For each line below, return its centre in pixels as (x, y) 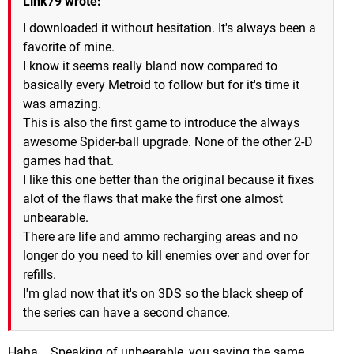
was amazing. (62, 104)
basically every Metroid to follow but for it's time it (161, 85)
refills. (40, 274)
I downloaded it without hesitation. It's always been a (169, 28)
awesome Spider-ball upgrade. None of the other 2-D (168, 141)
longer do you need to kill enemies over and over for (166, 255)
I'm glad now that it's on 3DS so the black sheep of (163, 293)
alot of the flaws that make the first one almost (153, 198)
